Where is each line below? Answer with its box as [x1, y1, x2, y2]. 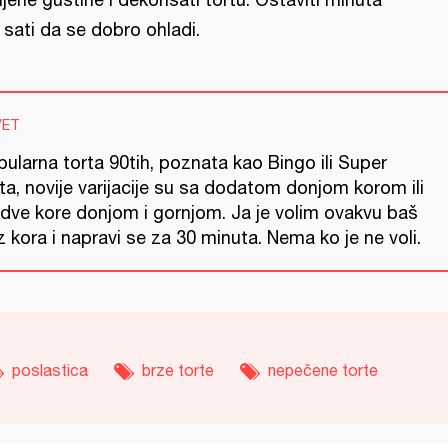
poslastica [12, 361, 88, 379]
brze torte [142, 361, 214, 379]
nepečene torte [268, 361, 378, 379]
